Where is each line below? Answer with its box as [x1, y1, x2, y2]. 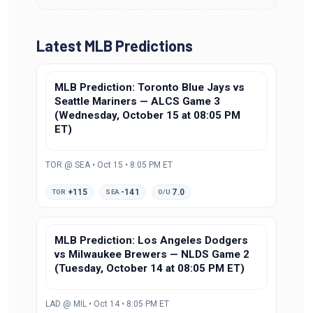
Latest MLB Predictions [36, 36, 193, 54]
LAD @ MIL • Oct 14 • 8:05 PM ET [45, 298, 169, 309]
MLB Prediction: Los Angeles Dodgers [54, 233, 248, 247]
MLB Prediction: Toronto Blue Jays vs [54, 80, 245, 94]
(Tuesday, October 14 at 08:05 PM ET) [54, 261, 245, 275]
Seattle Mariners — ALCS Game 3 [54, 94, 220, 108]
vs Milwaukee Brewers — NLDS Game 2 [54, 247, 249, 261]
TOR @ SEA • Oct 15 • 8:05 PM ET [45, 159, 173, 170]
